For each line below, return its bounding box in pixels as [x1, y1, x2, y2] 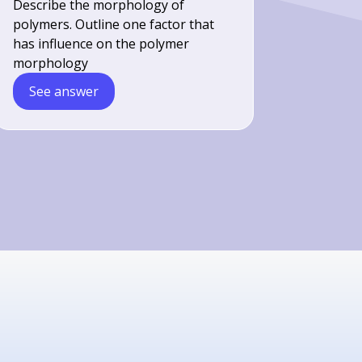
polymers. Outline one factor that [13, 15, 215, 33]
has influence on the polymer [13, 35, 190, 53]
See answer [29, 82, 99, 100]
